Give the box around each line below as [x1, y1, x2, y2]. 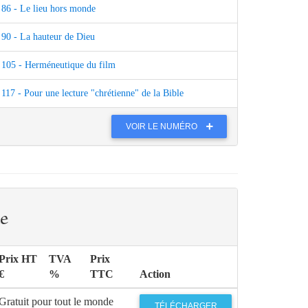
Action [140, 268, 170, 280]
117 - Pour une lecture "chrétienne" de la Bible [1, 88, 184, 99]
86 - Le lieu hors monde [1, 3, 96, 14]
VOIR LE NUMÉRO [126, 121, 199, 131]
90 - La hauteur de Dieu [1, 32, 95, 43]
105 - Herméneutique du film [1, 60, 115, 71]
